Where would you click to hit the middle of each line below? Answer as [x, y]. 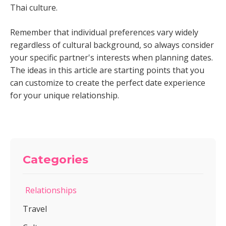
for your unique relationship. [65, 95]
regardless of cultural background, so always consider [112, 45]
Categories [55, 159]
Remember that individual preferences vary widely [104, 32]
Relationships [51, 190]
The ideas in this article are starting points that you [107, 70]
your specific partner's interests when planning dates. [111, 58]
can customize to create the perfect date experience [108, 83]
